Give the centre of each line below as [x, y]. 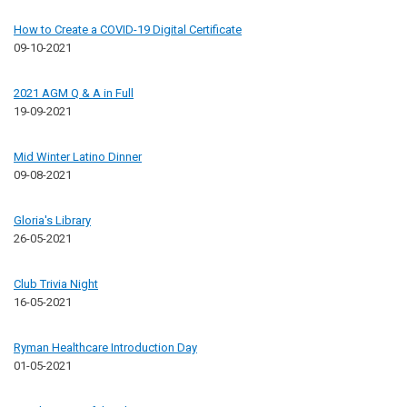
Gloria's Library [52, 220]
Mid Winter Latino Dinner [78, 156]
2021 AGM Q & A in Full [74, 93]
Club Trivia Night [56, 283]
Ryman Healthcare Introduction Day [105, 347]
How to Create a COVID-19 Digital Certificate [128, 29]
